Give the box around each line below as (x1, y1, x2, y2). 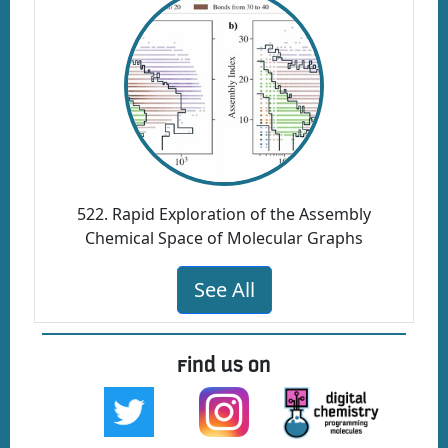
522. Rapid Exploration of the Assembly (77, 203, 371, 226)
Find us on (177, 351, 271, 379)
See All (193, 276, 255, 304)
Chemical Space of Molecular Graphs (85, 227, 363, 250)
